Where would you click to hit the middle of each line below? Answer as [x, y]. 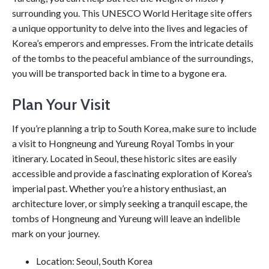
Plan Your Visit [61, 104]
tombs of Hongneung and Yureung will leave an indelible [126, 218]
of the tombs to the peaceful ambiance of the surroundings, [132, 58]
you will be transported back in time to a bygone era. [119, 73]
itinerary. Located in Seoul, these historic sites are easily [124, 158]
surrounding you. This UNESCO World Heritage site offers [132, 13]
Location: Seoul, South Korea [94, 261]
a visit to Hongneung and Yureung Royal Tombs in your [123, 143]
